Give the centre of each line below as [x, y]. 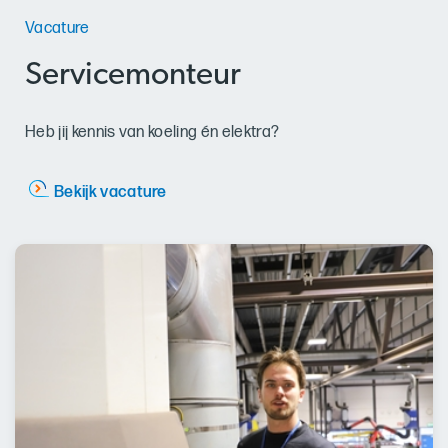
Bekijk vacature [110, 192]
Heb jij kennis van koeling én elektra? [152, 132]
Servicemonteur [133, 76]
